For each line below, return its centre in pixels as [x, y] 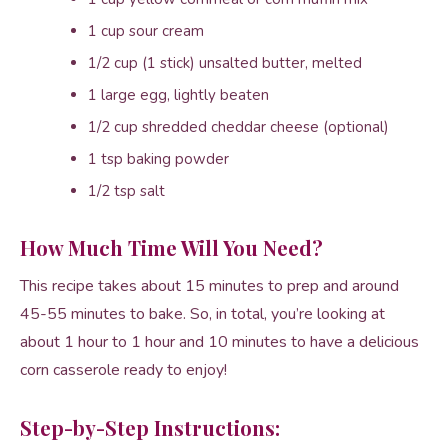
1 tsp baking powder [158, 159]
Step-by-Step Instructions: [150, 428]
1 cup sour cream [146, 31]
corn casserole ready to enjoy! [123, 370]
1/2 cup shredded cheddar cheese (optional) [238, 127]
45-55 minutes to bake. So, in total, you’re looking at [202, 314]
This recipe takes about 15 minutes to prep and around [209, 286]
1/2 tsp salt [126, 191]
